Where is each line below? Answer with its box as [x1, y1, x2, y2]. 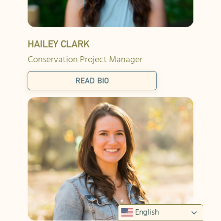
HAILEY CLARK [28, 38, 90, 50]
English [133, 206, 159, 220]
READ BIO [75, 76, 110, 86]
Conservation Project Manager [28, 53, 143, 68]
